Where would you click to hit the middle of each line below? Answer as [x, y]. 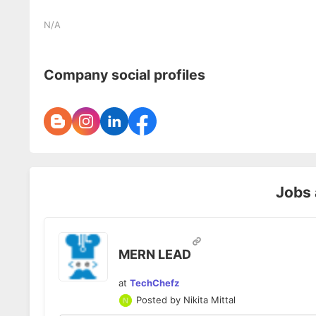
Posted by [160, 300]
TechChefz [154, 282]
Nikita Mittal [209, 300]
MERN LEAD [155, 254]
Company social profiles [124, 74]
